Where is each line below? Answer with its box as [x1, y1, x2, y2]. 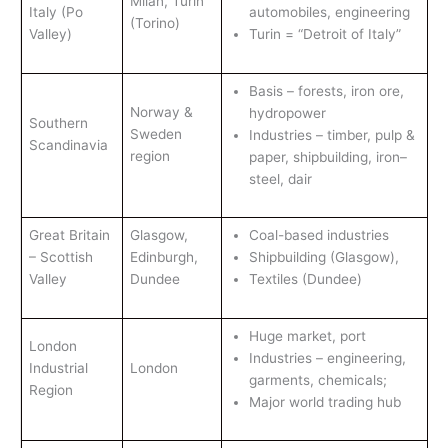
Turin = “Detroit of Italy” [248, 25, 401, 42]
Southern [28, 114, 88, 131]
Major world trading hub [248, 393, 401, 410]
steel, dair [248, 170, 312, 187]
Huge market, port [248, 327, 370, 344]
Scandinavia [28, 136, 108, 153]
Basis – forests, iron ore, [248, 82, 404, 99]
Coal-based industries [248, 226, 389, 243]
